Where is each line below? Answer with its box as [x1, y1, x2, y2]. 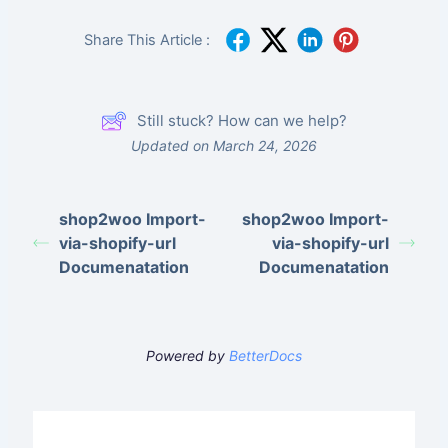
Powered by [146, 347, 229, 365]
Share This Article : [84, 31, 210, 50]
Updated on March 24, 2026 [131, 137, 317, 155]
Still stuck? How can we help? [137, 111, 347, 131]
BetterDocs [229, 347, 302, 365]
